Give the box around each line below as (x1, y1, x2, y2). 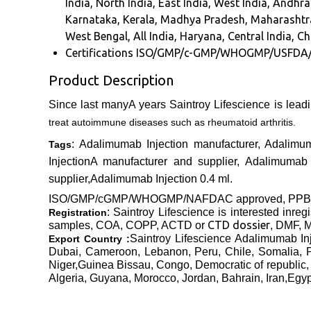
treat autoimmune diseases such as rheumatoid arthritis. (49, 117, 296, 128)
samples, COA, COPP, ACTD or (49, 219, 208, 232)
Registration (49, 207, 107, 219)
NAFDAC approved (186, 193, 283, 205)
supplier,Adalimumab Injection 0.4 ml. (49, 173, 233, 185)
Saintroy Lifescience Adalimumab (129, 233, 301, 245)
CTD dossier (208, 219, 270, 232)
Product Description (49, 72, 174, 89)
